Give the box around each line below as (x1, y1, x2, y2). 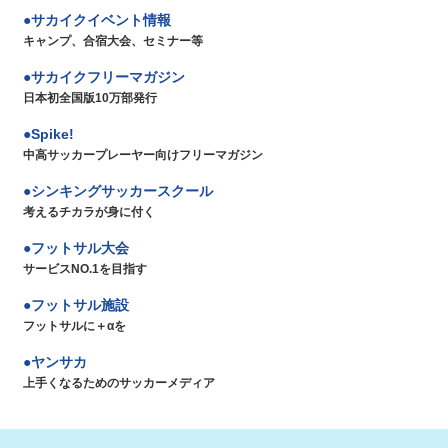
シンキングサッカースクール (31, 182, 213, 199)
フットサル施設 (31, 296, 129, 313)
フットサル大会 (31, 239, 129, 256)
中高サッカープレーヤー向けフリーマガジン (23, 147, 263, 162)
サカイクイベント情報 (31, 11, 171, 28)
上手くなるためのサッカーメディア (23, 375, 215, 390)
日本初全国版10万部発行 (23, 90, 157, 105)
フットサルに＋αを (23, 318, 126, 333)
